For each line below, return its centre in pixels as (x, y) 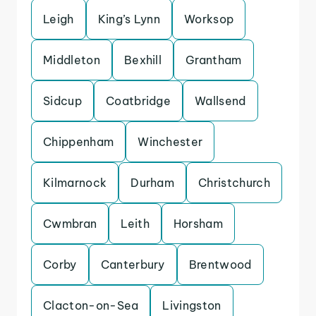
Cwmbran (70, 224)
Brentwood (220, 265)
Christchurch (234, 183)
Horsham (198, 224)
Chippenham (79, 142)
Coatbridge (138, 101)
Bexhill (143, 60)
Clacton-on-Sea (91, 305)
